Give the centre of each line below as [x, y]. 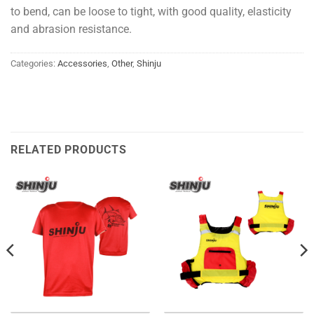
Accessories [82, 63]
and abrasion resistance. [71, 29]
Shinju [149, 63]
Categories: [34, 63]
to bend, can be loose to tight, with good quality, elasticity [151, 11]
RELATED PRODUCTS [69, 150]
